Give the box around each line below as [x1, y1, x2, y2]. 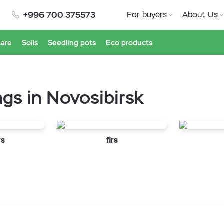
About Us [182, 9, 218, 20]
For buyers [127, 9, 167, 20]
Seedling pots [48, 38, 96, 47]
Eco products [106, 38, 152, 47]
